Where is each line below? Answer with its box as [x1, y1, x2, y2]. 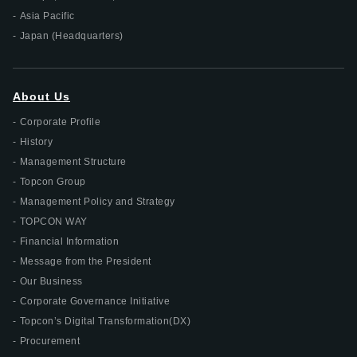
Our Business [19, 275, 83, 287]
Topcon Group [19, 175, 86, 187]
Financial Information [19, 235, 119, 247]
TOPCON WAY [19, 215, 88, 227]
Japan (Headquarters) [19, 29, 124, 41]
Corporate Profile [19, 116, 100, 127]
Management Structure [19, 155, 127, 167]
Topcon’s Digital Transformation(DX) [19, 315, 190, 327]
